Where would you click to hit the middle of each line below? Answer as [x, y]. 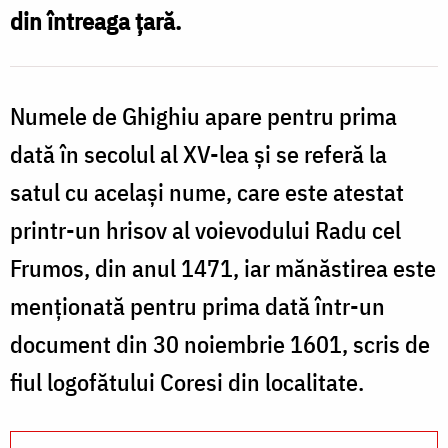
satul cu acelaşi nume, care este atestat [207, 191]
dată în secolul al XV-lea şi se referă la [198, 153]
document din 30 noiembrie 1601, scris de [220, 343]
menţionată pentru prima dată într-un [197, 305]
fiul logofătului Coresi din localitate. [187, 381]
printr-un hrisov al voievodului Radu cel [205, 229]
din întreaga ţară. [95, 20]
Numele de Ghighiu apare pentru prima [203, 115]
